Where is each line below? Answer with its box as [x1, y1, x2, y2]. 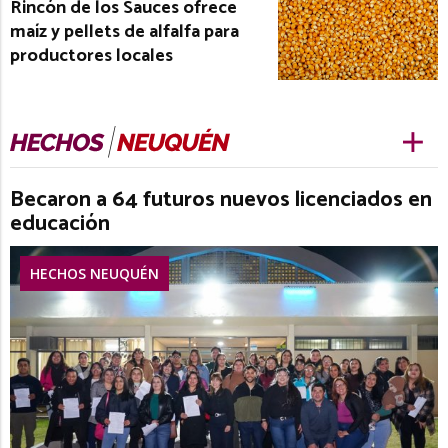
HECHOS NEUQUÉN [30, 263, 159, 283]
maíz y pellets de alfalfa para [10, 17, 239, 48]
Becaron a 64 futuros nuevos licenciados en [10, 181, 432, 218]
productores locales [10, 41, 173, 72]
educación [10, 205, 110, 242]
